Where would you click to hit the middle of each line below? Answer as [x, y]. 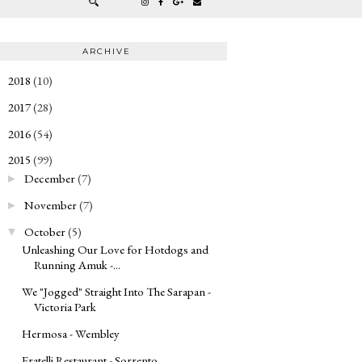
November [51, 204]
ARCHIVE [106, 51]
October [45, 231]
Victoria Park [65, 307]
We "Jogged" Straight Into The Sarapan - [116, 291]
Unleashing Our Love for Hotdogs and [115, 250]
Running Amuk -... [77, 265]
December [50, 178]
